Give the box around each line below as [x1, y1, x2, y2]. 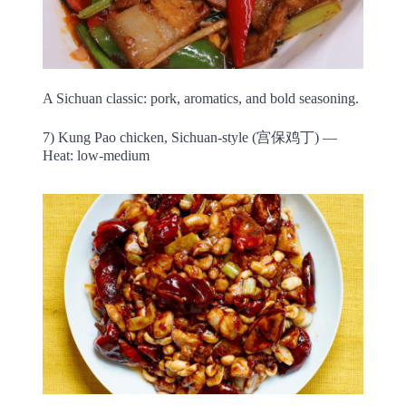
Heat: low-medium [42, 148, 150, 164]
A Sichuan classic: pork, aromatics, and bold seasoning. [42, 91, 359, 107]
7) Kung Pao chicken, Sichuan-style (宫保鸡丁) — [42, 130, 337, 146]
